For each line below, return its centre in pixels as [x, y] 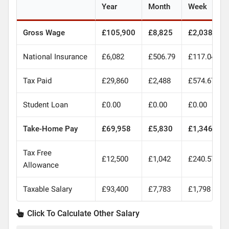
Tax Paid [37, 81]
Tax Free [37, 153]
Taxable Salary [47, 189]
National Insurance [55, 56]
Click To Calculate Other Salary [82, 213]
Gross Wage [44, 32]
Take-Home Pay [50, 129]
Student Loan [45, 105]
